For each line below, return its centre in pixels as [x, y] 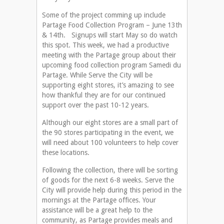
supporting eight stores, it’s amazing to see [108, 85]
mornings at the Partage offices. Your [99, 200]
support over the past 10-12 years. [95, 105]
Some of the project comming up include [104, 15]
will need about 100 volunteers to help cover [110, 143]
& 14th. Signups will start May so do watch [110, 35]
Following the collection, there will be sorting [110, 170]
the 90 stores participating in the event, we [108, 133]
